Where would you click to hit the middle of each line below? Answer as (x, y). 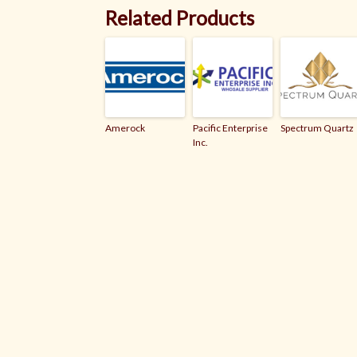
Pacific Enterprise (230, 128)
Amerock (125, 128)
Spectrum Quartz (317, 128)
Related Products (180, 18)
